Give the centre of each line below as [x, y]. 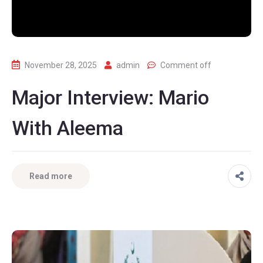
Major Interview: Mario [110, 97]
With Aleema [68, 128]
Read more [51, 176]
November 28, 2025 [61, 65]
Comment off [186, 65]
